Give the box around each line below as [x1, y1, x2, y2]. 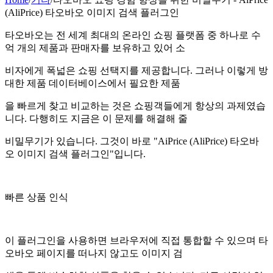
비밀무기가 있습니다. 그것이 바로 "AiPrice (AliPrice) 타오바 [5, 135, 259, 146]
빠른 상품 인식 [5, 191, 68, 202]
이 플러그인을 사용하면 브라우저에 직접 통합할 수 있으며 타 [5, 235, 268, 246]
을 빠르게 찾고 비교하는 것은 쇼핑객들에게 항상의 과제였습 [5, 100, 266, 111]
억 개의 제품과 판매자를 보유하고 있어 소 [5, 42, 185, 53]
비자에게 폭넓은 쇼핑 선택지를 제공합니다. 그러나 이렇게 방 [5, 65, 268, 76]
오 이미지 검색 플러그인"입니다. [5, 148, 146, 159]
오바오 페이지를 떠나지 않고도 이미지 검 [5, 247, 183, 258]
